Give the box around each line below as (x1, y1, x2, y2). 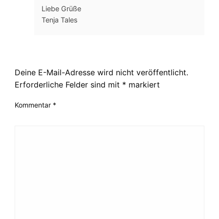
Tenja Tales (42, 16, 78, 24)
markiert (126, 80, 160, 90)
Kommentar (15, 101, 53, 109)
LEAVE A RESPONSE (15, 50, 100, 61)
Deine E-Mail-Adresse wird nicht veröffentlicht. (15, 67, 188, 78)
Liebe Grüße (42, 4, 81, 13)
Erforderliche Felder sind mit (15, 80, 122, 90)
